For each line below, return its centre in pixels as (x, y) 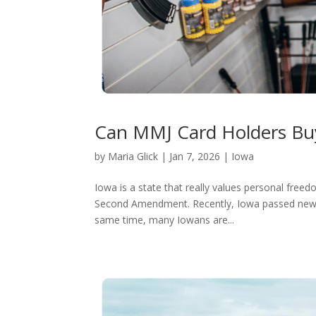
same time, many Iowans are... (165, 220)
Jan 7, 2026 (195, 157)
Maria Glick (133, 157)
